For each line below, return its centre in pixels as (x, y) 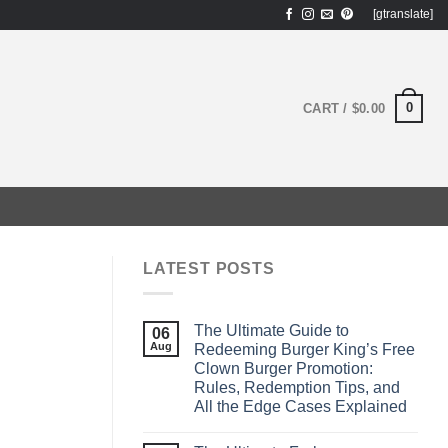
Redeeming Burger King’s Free (304, 349)
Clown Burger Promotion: (283, 368)
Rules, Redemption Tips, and (297, 387)
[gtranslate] (402, 14)
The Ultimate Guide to (271, 330)
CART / (327, 108)
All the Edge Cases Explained (300, 406)
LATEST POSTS (209, 268)
